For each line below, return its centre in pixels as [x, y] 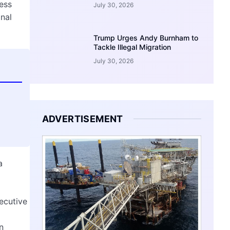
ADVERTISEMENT [82, 119]
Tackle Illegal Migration [132, 47]
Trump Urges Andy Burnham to [146, 37]
